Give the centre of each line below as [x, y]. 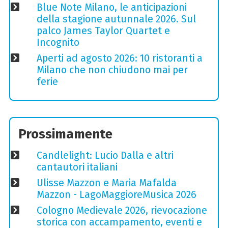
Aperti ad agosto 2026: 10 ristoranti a [119, 58]
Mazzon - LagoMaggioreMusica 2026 [116, 194]
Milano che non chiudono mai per [112, 70]
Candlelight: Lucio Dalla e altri [105, 155]
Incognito [58, 42]
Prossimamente [66, 134]
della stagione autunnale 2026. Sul [116, 19]
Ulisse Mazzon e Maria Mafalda [106, 183]
